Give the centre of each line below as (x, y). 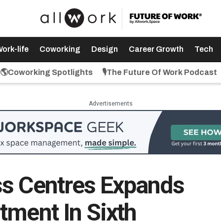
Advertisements (110, 104)
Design (104, 49)
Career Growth (156, 49)
